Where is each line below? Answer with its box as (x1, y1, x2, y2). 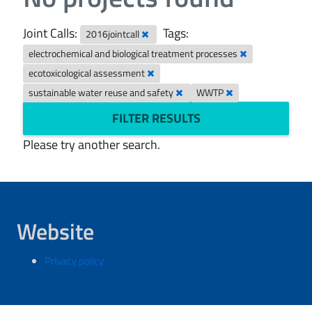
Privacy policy (45, 253, 104, 269)
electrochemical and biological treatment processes (29, 47, 240, 61)
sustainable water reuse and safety (29, 86, 176, 100)
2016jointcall (86, 27, 142, 41)
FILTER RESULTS (111, 109, 201, 127)
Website (17, 214, 94, 248)
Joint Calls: (23, 24, 77, 42)
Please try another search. (23, 135, 160, 154)
